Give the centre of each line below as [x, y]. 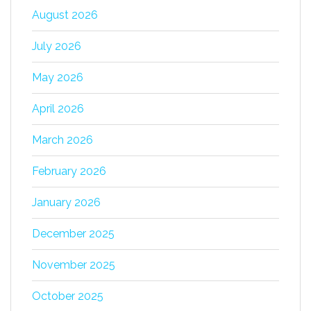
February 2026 [69, 171]
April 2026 [58, 109]
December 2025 [73, 234]
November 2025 [74, 265]
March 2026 [62, 140]
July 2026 [57, 47]
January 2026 [66, 203]
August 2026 [65, 15]
